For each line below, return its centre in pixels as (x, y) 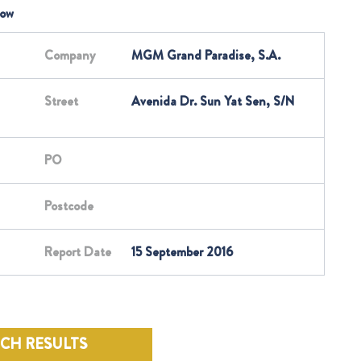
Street (61, 101)
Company (70, 55)
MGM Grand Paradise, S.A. (206, 55)
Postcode (69, 206)
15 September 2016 (182, 252)
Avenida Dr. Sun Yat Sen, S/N (213, 101)
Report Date (78, 252)
